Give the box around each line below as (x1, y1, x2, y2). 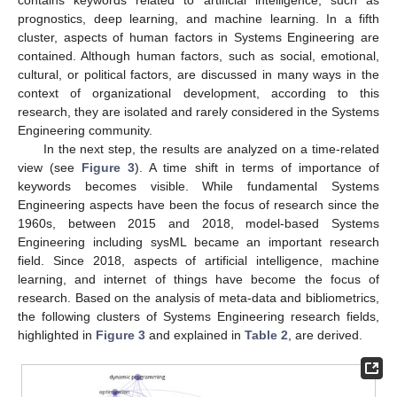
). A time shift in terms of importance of (135, 160, 380, 175)
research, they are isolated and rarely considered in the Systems (18, 104, 379, 119)
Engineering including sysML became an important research (18, 234, 379, 249)
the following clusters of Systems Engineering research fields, (18, 308, 379, 323)
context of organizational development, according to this (18, 85, 379, 100)
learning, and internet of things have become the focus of (18, 271, 379, 286)
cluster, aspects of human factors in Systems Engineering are (18, 29, 379, 44)
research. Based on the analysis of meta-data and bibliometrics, (18, 290, 379, 305)
